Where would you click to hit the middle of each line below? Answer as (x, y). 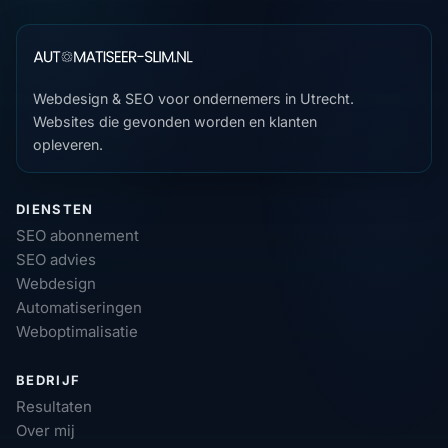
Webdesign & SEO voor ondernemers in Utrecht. (193, 98)
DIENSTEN (55, 208)
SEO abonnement (77, 235)
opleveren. (68, 144)
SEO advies (56, 259)
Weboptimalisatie (77, 331)
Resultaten (54, 406)
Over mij (45, 430)
